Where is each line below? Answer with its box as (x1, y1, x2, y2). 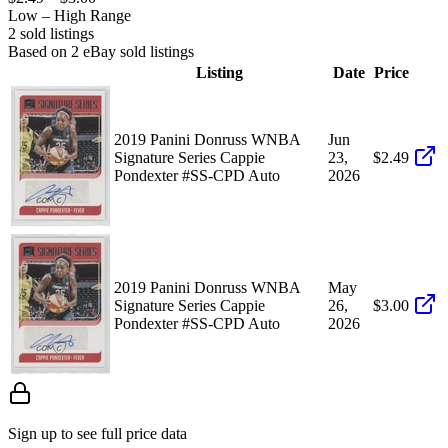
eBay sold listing (79, 42, 188, 60)
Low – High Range (8, 6, 131, 24)
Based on (8, 42, 71, 60)
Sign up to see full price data (8, 424, 187, 442)
